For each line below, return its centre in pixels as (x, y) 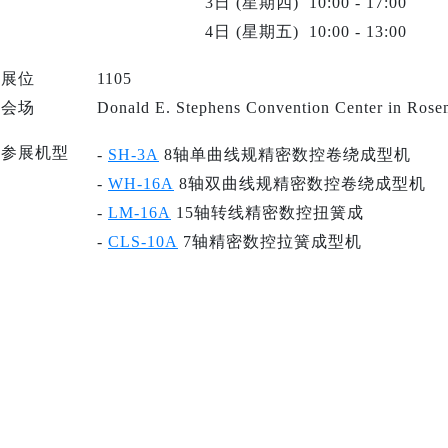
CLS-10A (143, 241)
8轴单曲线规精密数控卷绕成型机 (285, 154)
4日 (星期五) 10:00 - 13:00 (306, 31)
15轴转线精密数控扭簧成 (267, 212)
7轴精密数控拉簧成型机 (270, 241)
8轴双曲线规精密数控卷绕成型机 (300, 183)
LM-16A (139, 212)
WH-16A (141, 183)
